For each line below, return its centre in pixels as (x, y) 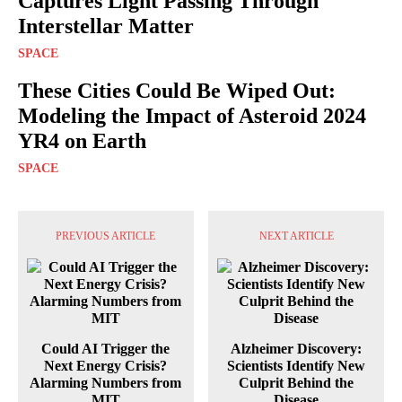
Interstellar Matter (106, 26)
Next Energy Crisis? (106, 366)
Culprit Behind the (297, 383)
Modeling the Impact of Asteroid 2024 (192, 116)
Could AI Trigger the (106, 349)
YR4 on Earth (82, 141)
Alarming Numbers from (106, 383)
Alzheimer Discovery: (297, 349)
